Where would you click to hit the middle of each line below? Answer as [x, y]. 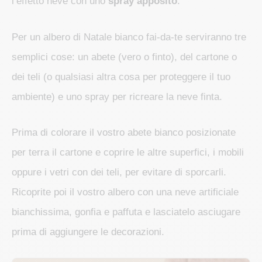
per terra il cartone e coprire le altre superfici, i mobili [128, 152]
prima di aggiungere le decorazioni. [89, 232]
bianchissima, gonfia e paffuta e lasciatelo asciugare [126, 212]
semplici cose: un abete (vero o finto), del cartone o [124, 57]
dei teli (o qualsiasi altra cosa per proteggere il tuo [121, 77]
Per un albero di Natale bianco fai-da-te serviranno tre [129, 37]
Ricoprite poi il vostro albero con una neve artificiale [125, 192]
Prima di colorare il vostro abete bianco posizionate [124, 132]
